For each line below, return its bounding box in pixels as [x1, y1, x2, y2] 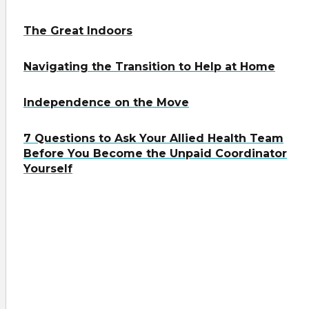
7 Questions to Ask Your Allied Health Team [23, 132, 283, 146]
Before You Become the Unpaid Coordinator [23, 147, 287, 161]
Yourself [23, 162, 72, 176]
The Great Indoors [23, 24, 132, 38]
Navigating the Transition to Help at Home [23, 60, 275, 74]
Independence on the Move [23, 96, 189, 110]
